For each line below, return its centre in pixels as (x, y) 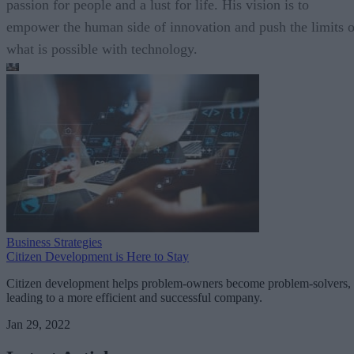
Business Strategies (54, 242)
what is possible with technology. (102, 49)
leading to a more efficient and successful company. (134, 297)
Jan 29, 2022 (38, 324)
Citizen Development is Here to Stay (98, 256)
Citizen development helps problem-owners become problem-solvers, (179, 283)
